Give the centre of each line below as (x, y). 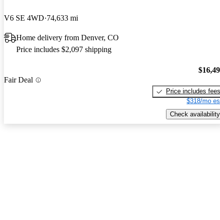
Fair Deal (18, 80)
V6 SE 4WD (24, 18)
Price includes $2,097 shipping (64, 49)
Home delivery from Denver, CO (68, 37)
